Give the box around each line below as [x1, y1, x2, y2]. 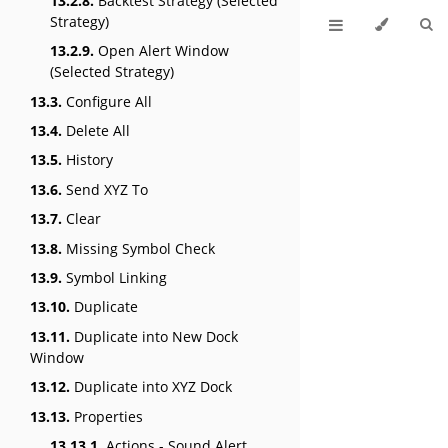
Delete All [62, 120, 130, 140]
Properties [70, 406, 143, 426]
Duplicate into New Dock [70, 326, 238, 346]
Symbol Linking [62, 267, 167, 287]
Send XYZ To [62, 179, 148, 199]
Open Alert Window [94, 41, 229, 61]
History [62, 150, 113, 170]
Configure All [62, 91, 152, 111]
